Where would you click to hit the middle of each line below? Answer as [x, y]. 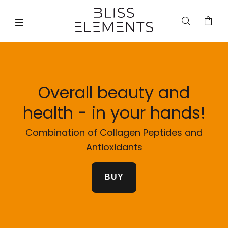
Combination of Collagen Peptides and [114, 133]
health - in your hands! [114, 113]
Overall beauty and [114, 92]
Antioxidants [114, 147]
